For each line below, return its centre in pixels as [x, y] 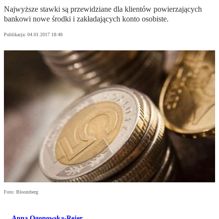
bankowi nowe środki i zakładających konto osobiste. [86, 19]
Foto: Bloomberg [21, 192]
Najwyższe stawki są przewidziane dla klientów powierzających [103, 9]
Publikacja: [16, 35]
